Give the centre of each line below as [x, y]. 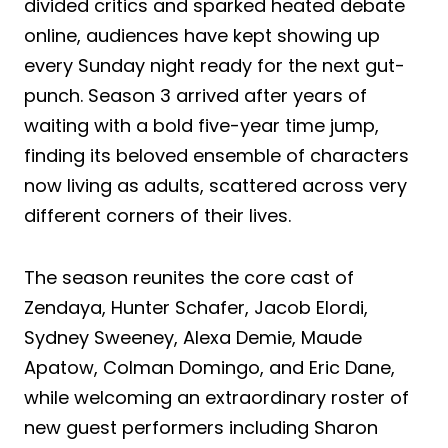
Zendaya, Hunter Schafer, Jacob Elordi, [196, 307]
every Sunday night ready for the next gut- [214, 65]
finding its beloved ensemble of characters [216, 155]
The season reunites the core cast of [189, 277]
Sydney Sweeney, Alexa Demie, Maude [193, 337]
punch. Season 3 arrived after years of [195, 95]
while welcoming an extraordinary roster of [216, 397]
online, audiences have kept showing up [202, 35]
